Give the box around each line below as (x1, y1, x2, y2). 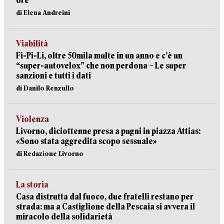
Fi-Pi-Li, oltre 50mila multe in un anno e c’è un (16, 51, 182, 60)
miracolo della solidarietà (16, 212, 112, 221)
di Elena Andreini (16, 8, 70, 16)
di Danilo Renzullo (16, 84, 74, 92)
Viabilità (16, 39, 48, 48)
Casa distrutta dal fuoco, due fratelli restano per (16, 192, 193, 201)
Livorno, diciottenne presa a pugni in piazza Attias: (16, 126, 200, 136)
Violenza (16, 114, 49, 124)
